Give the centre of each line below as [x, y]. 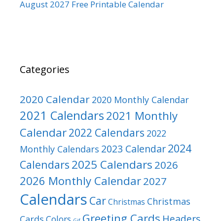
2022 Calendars [107, 132]
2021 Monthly [142, 115]
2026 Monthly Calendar [80, 180]
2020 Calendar [55, 99]
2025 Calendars [112, 164]
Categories [45, 69]
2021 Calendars [62, 115]
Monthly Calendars [59, 149]
